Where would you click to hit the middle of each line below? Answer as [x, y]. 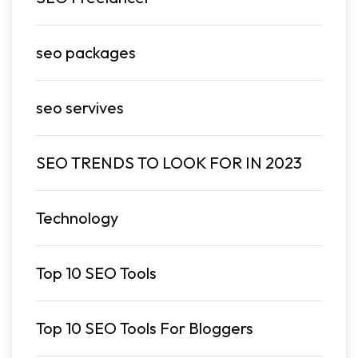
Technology [77, 218]
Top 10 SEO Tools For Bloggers [145, 328]
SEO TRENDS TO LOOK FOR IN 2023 [169, 163]
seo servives [80, 107]
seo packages [86, 52]
